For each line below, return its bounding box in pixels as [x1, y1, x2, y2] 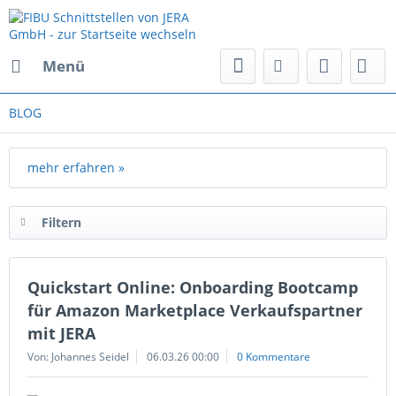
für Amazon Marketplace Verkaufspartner [27, 300, 362, 321]
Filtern [42, 214, 81, 231]
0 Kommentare [237, 349, 310, 364]
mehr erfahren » [27, 159, 125, 176]
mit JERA [27, 323, 95, 344]
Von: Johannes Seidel [27, 349, 129, 364]
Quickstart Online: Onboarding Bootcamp [27, 277, 358, 298]
